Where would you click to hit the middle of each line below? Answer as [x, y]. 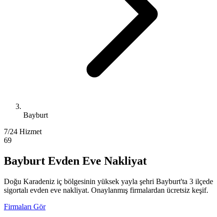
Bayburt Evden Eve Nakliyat [75, 161]
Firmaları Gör [25, 206]
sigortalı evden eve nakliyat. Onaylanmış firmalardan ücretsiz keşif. [106, 190]
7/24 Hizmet [23, 132]
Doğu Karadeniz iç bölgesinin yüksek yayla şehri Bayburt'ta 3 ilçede [108, 181]
